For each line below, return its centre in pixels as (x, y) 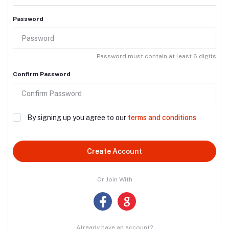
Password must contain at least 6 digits (156, 56)
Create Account (114, 151)
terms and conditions (162, 118)
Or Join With (114, 180)
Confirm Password (42, 74)
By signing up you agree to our (77, 118)
